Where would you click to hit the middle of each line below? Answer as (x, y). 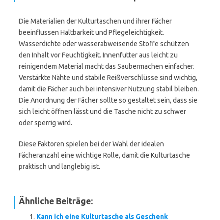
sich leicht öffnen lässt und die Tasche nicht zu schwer (102, 111)
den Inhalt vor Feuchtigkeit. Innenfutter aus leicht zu (98, 55)
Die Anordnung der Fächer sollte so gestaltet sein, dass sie (108, 100)
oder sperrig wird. (45, 123)
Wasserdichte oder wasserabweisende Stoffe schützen (104, 44)
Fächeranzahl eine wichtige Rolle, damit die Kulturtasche (104, 155)
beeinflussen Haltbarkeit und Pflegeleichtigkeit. (91, 32)
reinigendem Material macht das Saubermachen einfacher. (107, 66)
